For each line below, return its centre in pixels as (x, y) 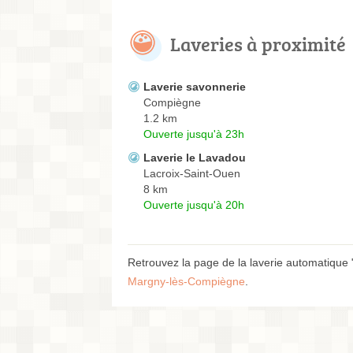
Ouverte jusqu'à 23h (194, 134)
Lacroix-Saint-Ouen (192, 174)
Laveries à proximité (258, 44)
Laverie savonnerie (195, 87)
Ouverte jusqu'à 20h (194, 205)
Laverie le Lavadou (195, 158)
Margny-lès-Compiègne (186, 282)
